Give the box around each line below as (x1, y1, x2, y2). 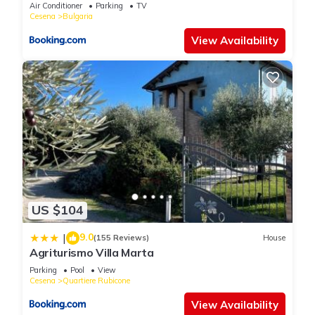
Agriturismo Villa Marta (30, 245, 154, 259)
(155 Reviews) (94, 233, 149, 243)
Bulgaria (63, 11, 93, 22)
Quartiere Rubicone (63, 275, 130, 285)
